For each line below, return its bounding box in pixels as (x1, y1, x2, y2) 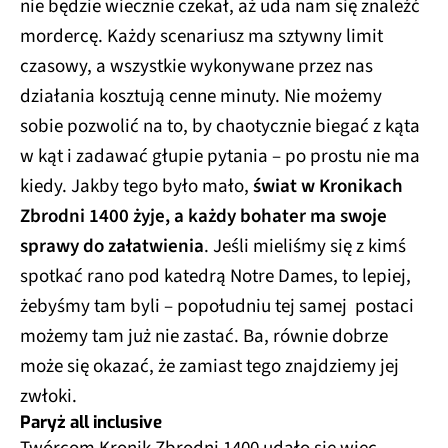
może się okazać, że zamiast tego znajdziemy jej (20, 353, 399, 381)
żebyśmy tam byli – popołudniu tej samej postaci (20, 293, 414, 321)
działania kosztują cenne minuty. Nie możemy (20, 83, 382, 111)
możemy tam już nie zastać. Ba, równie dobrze (20, 323, 388, 351)
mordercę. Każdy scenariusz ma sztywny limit (20, 23, 383, 51)
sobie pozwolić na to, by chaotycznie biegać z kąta (20, 113, 420, 141)
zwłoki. (20, 383, 77, 411)
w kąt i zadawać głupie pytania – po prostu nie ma (20, 143, 420, 171)
